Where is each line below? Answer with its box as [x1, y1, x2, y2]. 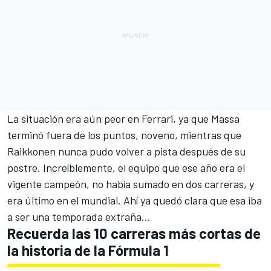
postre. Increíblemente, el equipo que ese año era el [7, 161, 245, 175]
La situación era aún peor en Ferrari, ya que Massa [7, 112, 240, 126]
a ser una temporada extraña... [7, 210, 151, 224]
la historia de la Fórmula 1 [7, 241, 169, 260]
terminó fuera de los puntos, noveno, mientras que [7, 128, 241, 142]
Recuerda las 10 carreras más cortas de [7, 224, 261, 243]
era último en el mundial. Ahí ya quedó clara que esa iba [7, 194, 262, 207]
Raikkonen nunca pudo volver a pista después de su [7, 145, 246, 158]
